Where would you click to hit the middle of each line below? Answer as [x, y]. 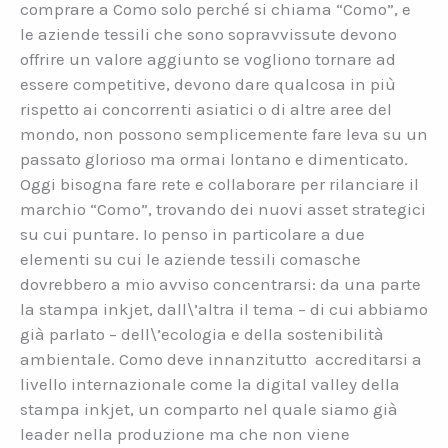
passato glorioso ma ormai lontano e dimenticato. [214, 159]
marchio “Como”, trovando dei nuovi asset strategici [223, 209]
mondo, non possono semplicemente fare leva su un [224, 134]
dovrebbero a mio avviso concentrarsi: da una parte [220, 284]
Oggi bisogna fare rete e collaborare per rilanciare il [219, 184]
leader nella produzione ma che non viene [185, 434]
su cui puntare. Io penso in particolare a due [192, 234]
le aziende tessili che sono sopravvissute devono [208, 34]
